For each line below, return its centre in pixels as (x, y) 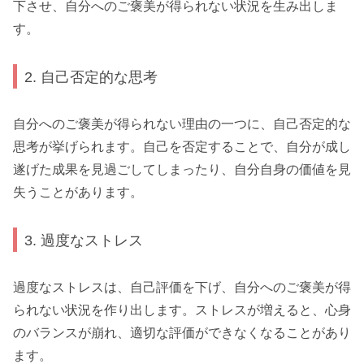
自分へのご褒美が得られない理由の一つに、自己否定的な (182, 124)
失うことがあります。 (78, 193)
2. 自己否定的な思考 (91, 76)
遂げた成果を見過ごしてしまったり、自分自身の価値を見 (182, 170)
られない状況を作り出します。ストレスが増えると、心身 (182, 310)
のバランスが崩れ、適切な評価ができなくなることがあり (182, 333)
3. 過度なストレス (84, 240)
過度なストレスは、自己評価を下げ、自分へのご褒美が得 (182, 288)
